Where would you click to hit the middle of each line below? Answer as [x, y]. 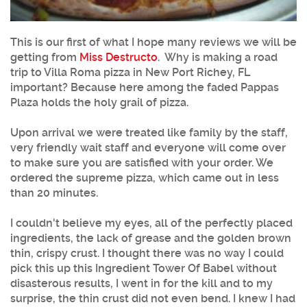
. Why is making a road [218, 57]
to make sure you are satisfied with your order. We [142, 162]
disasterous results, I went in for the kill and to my [142, 283]
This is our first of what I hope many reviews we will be [153, 42]
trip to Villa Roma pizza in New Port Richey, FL [130, 72]
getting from [45, 57]
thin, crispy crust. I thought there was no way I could [147, 253]
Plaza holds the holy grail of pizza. [99, 102]
